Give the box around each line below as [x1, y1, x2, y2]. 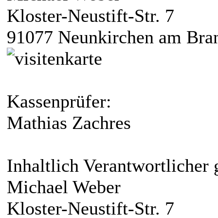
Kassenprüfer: [7, 91, 111, 112]
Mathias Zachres [7, 112, 131, 133]
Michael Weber [7, 177, 121, 198]
